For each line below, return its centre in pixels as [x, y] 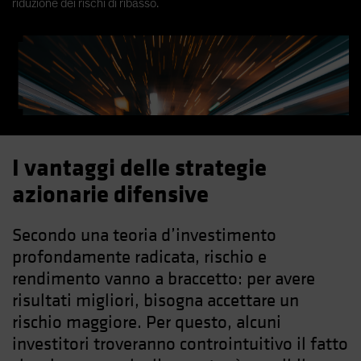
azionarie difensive [110, 195]
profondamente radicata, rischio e [139, 257]
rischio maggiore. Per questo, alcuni [147, 322]
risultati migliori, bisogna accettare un [156, 300]
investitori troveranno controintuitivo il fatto [180, 344]
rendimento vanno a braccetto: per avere [164, 278]
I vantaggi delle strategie [139, 168]
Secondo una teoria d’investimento [144, 235]
